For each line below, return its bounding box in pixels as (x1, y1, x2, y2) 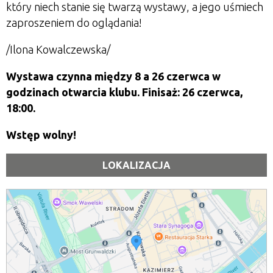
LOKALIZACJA (102, 160, 171, 171)
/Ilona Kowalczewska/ (6, 43, 110, 55)
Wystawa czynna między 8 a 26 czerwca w (6, 70, 221, 82)
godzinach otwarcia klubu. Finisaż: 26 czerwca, (6, 86, 243, 98)
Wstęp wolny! (6, 129, 76, 141)
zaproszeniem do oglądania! (6, 16, 142, 29)
